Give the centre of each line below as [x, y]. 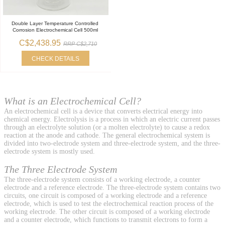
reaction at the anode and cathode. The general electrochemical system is [107, 136]
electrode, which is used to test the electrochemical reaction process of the [109, 204]
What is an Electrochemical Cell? [73, 101]
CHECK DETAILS [56, 59]
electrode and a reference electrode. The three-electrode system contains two [112, 188]
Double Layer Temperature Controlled [55, 23]
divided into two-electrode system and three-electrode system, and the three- [112, 144]
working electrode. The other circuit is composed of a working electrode [107, 212]
